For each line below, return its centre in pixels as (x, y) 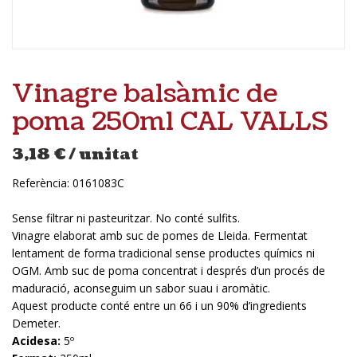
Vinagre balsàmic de (145, 93)
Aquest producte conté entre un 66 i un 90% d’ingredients (159, 305)
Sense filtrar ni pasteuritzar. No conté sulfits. (126, 218)
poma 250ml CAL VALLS (170, 121)
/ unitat (104, 154)
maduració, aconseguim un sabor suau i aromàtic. (141, 288)
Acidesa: (36, 340)
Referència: (42, 182)
